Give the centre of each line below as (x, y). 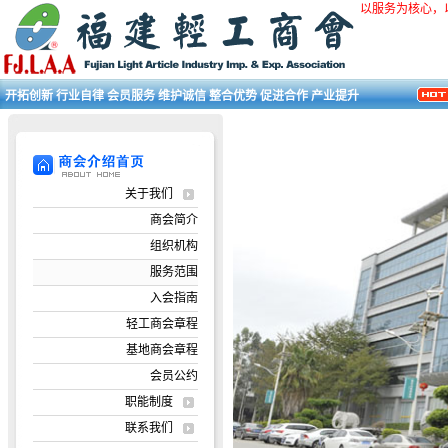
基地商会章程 (161, 350)
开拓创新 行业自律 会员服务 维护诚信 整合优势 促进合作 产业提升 (182, 95)
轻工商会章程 (161, 324)
